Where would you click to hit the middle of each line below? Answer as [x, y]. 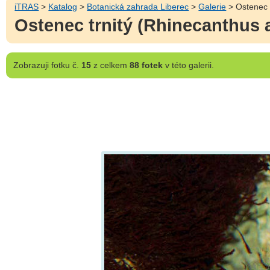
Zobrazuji [31, 65]
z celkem [110, 65]
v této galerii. [188, 65]
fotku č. [65, 65]
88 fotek [146, 65]
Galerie [212, 6]
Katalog [63, 6]
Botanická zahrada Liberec [138, 6]
